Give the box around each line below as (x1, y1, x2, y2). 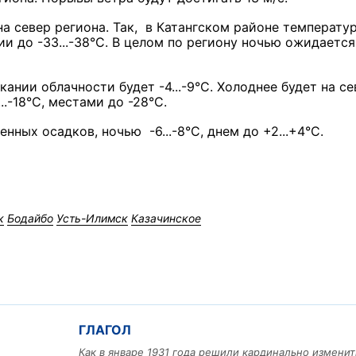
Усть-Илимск (56, 211, 128, 226)
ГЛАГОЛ (79, 322, 131, 339)
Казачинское (131, 211, 201, 226)
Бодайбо (7, 211, 53, 226)
